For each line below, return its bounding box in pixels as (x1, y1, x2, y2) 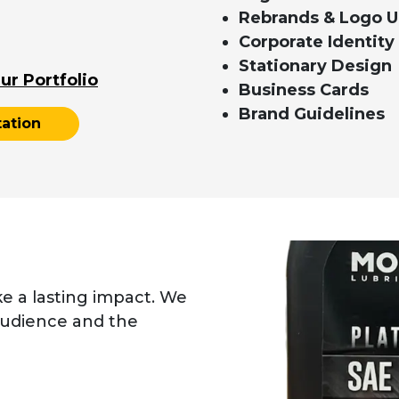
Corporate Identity (239, 32, 395, 53)
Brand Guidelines (239, 104, 385, 125)
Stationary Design (239, 56, 392, 77)
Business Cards (239, 80, 369, 101)
